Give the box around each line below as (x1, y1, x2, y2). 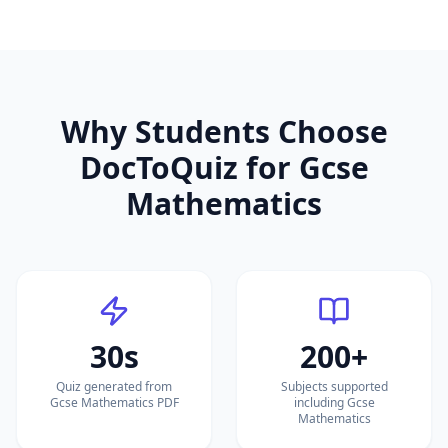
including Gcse (293, 394, 375, 411)
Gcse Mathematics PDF (49, 394, 179, 411)
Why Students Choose (60, 111, 388, 152)
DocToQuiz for (79, 147, 299, 188)
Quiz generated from (56, 378, 172, 395)
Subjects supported (280, 378, 388, 395)
